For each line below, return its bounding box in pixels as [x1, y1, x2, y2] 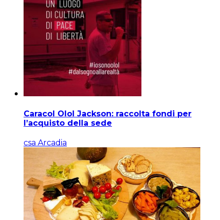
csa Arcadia [24, 138, 67, 148]
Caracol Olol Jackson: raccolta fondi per [24, 109, 192, 119]
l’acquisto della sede [24, 118, 112, 128]
